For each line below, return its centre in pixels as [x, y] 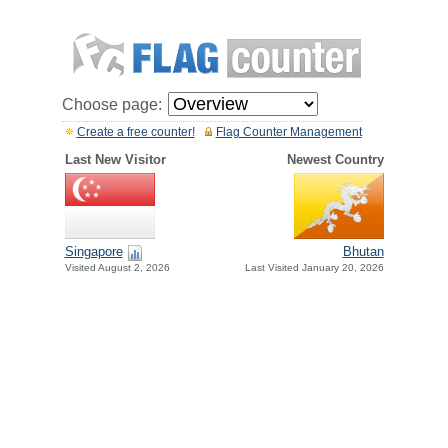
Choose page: [111, 104]
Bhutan [363, 252]
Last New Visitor [115, 159]
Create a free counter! [135, 132]
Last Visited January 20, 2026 [314, 268]
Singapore [93, 252]
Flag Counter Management [288, 132]
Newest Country [335, 159]
